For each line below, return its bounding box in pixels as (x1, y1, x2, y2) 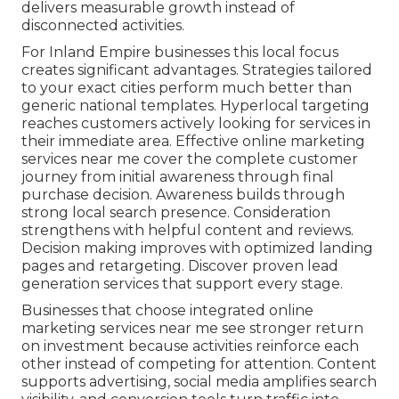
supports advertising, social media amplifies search (21, 373, 377, 391)
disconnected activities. (21, 17, 184, 35)
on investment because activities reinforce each (21, 338, 359, 355)
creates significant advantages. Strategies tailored (21, 61, 372, 79)
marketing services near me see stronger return (21, 320, 363, 338)
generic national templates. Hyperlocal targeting (21, 97, 370, 115)
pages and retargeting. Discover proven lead (21, 257, 338, 275)
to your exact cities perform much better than (21, 79, 352, 97)
